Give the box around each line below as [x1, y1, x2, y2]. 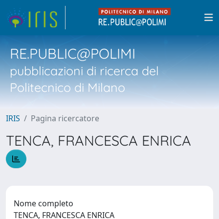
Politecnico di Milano [10, 80, 125, 95]
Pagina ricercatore [31, 113, 99, 124]
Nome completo [14, 197, 73, 209]
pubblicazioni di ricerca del [10, 63, 159, 78]
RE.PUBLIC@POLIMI [10, 44, 135, 62]
